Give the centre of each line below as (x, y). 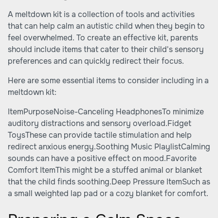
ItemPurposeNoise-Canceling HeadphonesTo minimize (106, 112)
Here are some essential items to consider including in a (108, 81)
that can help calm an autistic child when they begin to (106, 26)
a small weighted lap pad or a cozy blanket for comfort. (108, 193)
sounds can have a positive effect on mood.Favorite (102, 158)
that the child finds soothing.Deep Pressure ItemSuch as (109, 182)
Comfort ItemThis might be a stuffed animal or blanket (105, 170)
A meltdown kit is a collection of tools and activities (101, 14)
